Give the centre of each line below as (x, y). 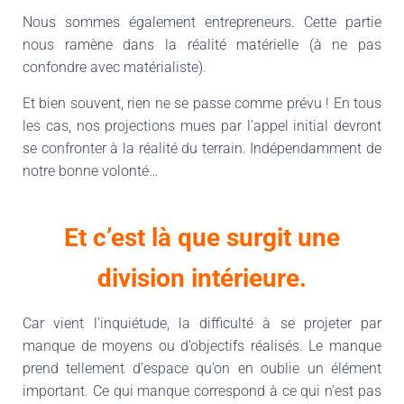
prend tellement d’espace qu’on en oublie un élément (202, 368)
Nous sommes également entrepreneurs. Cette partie (202, 22)
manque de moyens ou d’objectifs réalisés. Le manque (202, 346)
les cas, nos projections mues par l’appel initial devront (202, 126)
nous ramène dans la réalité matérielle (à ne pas (202, 45)
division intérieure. (202, 278)
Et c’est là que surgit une (202, 238)
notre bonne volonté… (90, 171)
